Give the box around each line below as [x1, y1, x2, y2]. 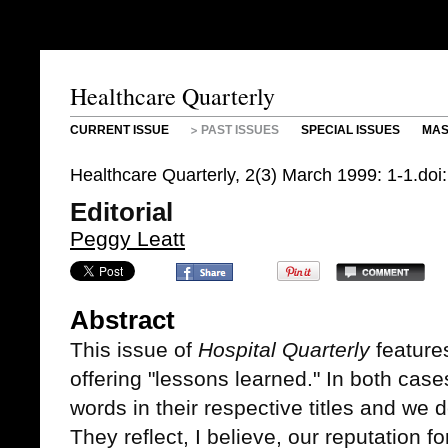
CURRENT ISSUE [70, 123, 169, 137]
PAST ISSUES [201, 123, 279, 137]
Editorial [70, 198, 173, 226]
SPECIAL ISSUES [301, 123, 400, 137]
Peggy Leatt [70, 227, 185, 250]
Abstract [70, 306, 175, 334]
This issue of [70, 338, 198, 361]
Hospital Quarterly [198, 338, 370, 361]
